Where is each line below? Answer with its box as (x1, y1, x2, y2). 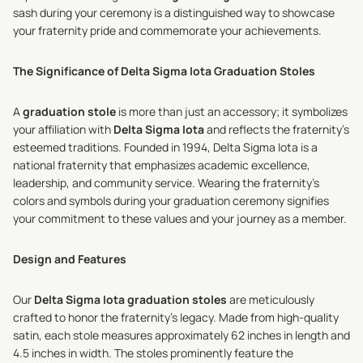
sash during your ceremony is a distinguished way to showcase (13, 5, 335, 20)
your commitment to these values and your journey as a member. (13, 211, 347, 226)
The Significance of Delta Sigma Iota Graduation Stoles (13, 63, 315, 79)
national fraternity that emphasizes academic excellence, (13, 157, 310, 173)
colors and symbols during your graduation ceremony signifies (13, 193, 329, 208)
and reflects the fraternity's (204, 122, 349, 137)
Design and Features (13, 251, 126, 267)
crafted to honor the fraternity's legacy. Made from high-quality (13, 310, 339, 325)
